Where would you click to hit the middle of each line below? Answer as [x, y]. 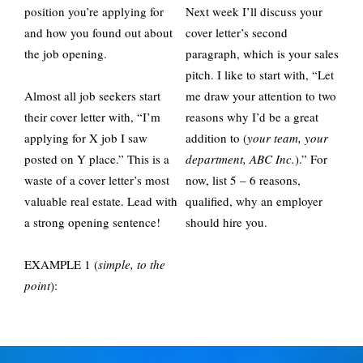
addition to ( [216, 138]
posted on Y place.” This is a [97, 159]
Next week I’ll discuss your [254, 11]
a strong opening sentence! [94, 222]
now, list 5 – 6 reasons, [243, 180]
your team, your [288, 138]
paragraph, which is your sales [262, 53]
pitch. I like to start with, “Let [260, 75]
